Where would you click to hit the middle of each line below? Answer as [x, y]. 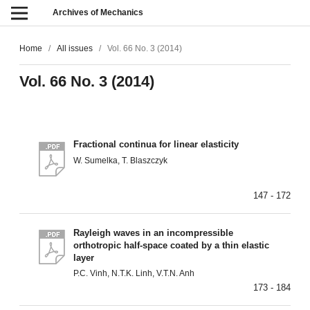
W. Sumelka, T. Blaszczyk [121, 160]
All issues [74, 49]
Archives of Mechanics [98, 12]
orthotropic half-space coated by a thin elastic [172, 245]
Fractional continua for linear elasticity [156, 145]
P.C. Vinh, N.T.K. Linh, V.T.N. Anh [134, 274]
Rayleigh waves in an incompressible [154, 232]
